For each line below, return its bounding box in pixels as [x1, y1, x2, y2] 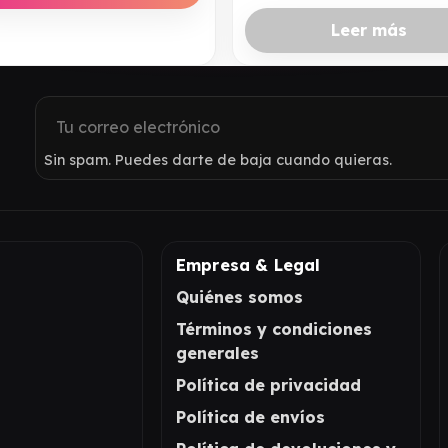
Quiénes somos [175, 286, 303, 307]
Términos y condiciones [175, 318, 372, 339]
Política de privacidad [175, 374, 361, 395]
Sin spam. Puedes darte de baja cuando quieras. [44, 150, 392, 169]
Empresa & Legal [175, 254, 321, 275]
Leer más [330, 20, 407, 41]
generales [175, 342, 259, 363]
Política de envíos [175, 406, 325, 427]
